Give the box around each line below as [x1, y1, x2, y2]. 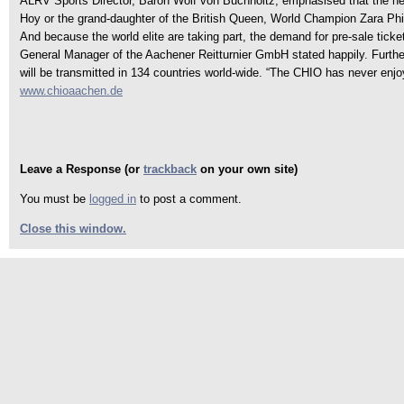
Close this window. [20, 222, 126, 235]
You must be [20, 192, 89, 206]
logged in [89, 192, 136, 206]
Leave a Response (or [20, 162, 143, 176]
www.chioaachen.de [20, 84, 123, 97]
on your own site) [197, 162, 298, 176]
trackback [143, 162, 197, 176]
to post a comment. [136, 192, 242, 206]
